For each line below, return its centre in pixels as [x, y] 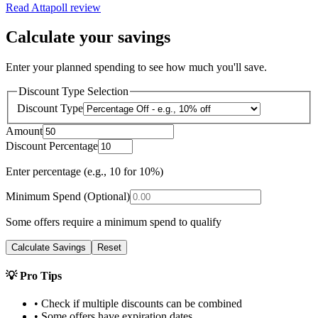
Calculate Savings [49, 247]
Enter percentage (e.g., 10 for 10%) [84, 171]
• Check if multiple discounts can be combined [138, 304]
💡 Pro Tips [34, 276]
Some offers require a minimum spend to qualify [114, 221]
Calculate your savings [88, 37]
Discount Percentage [52, 146]
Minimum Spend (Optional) [68, 196]
